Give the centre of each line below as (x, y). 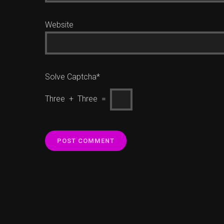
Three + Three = (77, 98)
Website (59, 24)
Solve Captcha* (72, 76)
